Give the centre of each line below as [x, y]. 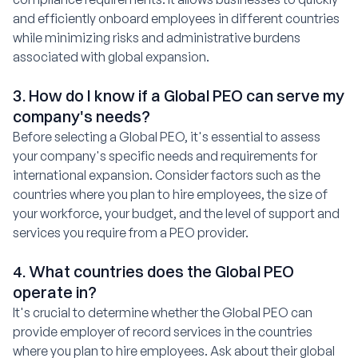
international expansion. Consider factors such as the [167, 175]
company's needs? [82, 116]
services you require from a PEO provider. [131, 232]
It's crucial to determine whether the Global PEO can [163, 312]
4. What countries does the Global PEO [153, 271]
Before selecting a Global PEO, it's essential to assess [167, 136]
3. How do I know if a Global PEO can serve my [179, 95]
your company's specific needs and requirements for [165, 155]
